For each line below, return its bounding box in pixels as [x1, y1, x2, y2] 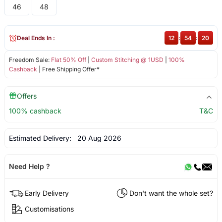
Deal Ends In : [16, 34, 55, 42]
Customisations [24, 204, 74, 213]
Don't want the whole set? [129, 188, 214, 197]
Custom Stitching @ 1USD [91, 56, 164, 64]
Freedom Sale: [8, 56, 51, 64]
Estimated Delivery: [8, 134, 73, 143]
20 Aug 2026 [73, 134, 121, 143]
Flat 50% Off [51, 56, 86, 64]
